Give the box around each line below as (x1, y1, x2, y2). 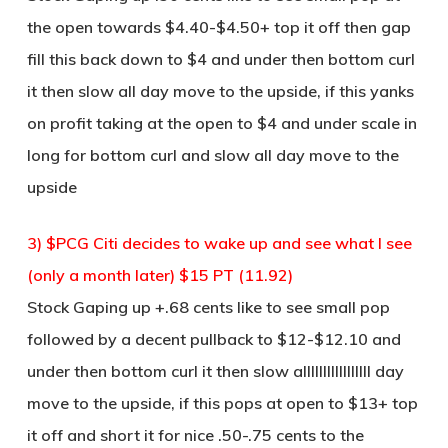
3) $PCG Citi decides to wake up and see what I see (26, 233, 412, 253)
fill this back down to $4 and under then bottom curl (26, 49, 415, 69)
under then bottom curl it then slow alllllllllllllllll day (26, 361, 404, 381)
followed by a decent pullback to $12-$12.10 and (26, 329, 401, 349)
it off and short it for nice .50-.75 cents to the (26, 425, 364, 445)
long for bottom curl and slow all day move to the (26, 145, 399, 165)
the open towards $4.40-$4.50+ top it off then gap (26, 17, 411, 37)
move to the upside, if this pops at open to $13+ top (26, 393, 418, 413)
